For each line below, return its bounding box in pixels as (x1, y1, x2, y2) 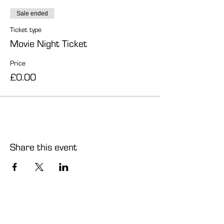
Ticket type (10, 25, 41, 33)
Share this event (10, 141, 77, 153)
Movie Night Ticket (10, 37, 87, 49)
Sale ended (16, 10, 48, 17)
